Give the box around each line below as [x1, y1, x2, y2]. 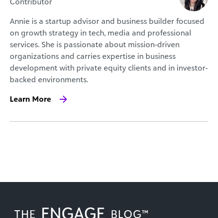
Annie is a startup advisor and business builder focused [10, 16, 204, 26]
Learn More [10, 93, 51, 104]
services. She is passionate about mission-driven [10, 39, 180, 49]
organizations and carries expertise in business [10, 51, 176, 61]
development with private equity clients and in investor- [10, 62, 208, 73]
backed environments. [10, 74, 88, 84]
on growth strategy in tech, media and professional [10, 27, 191, 37]
